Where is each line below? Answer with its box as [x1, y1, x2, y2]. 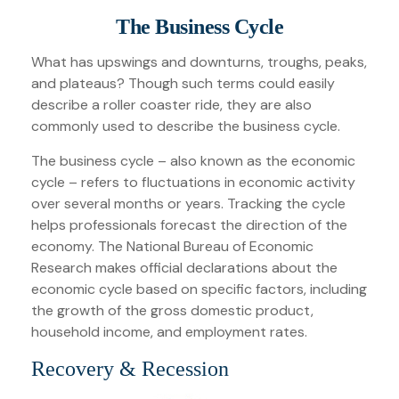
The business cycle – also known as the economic [31, 151, 355, 170]
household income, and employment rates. [31, 322, 307, 341]
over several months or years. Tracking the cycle [31, 194, 346, 213]
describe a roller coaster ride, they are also [31, 95, 312, 114]
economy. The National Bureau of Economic [31, 237, 313, 256]
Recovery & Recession [31, 357, 229, 380]
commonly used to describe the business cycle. [31, 117, 340, 135]
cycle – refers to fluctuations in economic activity [31, 173, 355, 191]
